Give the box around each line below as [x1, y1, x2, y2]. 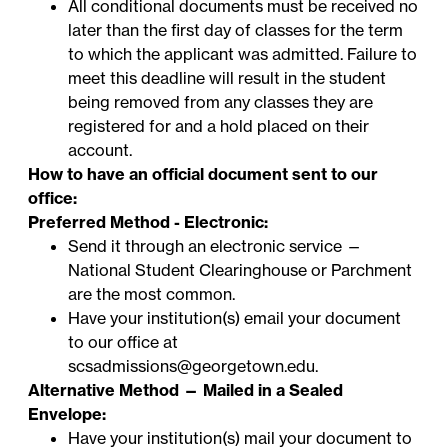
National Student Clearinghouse [68, 260, 308, 281]
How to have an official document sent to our [28, 164, 379, 185]
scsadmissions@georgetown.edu [68, 356, 316, 377]
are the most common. [68, 284, 236, 305]
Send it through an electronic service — [68, 236, 363, 257]
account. [68, 140, 133, 161]
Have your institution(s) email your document [68, 308, 402, 329]
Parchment [331, 260, 413, 281]
